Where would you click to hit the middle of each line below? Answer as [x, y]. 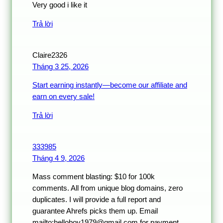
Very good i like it [60, 5]
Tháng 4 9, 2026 [58, 158]
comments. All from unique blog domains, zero [108, 188]
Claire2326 [50, 55]
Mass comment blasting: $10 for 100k [94, 177]
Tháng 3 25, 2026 [60, 66]
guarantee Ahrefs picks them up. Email [95, 211]
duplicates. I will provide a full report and [97, 200]
